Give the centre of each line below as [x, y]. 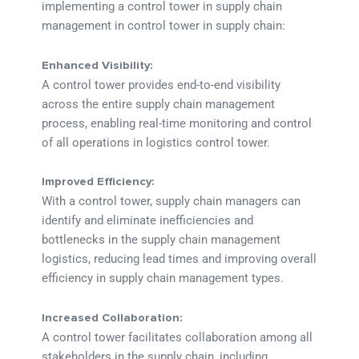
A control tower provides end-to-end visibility [161, 85]
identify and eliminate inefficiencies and [148, 221]
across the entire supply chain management [159, 104]
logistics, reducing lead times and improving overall [179, 259]
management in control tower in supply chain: [164, 26]
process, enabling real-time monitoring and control [177, 123]
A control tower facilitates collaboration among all [177, 337]
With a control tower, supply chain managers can [171, 202]
